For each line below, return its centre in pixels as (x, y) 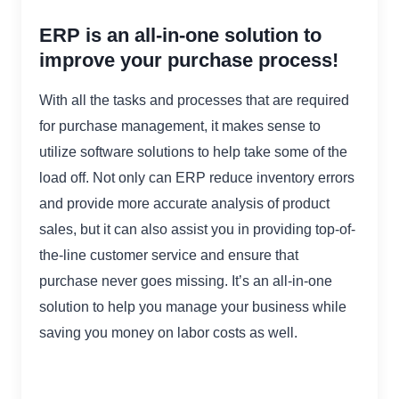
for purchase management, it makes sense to (180, 126)
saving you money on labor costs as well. (168, 333)
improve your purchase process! (189, 61)
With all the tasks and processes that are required (194, 101)
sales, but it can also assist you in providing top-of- (197, 230)
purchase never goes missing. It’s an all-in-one (186, 281)
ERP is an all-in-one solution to (180, 36)
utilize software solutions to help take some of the (193, 152)
